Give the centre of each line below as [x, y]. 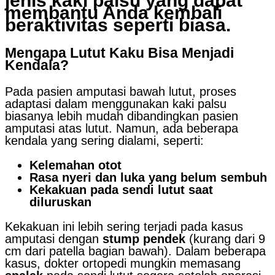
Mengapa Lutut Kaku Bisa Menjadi [119, 53]
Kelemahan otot [76, 165]
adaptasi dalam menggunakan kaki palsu [116, 104]
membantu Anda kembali [114, 13]
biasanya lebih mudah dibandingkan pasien [122, 116]
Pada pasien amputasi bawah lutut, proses [121, 92]
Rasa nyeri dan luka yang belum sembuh [148, 178]
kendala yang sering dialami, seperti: [104, 141]
